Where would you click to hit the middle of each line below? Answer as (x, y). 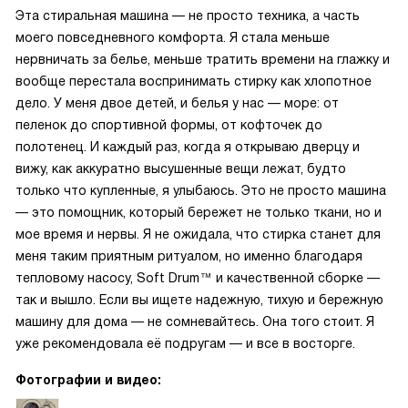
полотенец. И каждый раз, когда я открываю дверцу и (188, 147)
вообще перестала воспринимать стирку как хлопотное (194, 81)
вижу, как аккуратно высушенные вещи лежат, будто (181, 168)
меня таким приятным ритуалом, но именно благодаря (189, 256)
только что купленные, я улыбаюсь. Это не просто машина (201, 190)
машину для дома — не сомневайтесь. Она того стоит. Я (195, 321)
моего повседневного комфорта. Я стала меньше (173, 37)
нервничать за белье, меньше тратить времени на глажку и (203, 59)
